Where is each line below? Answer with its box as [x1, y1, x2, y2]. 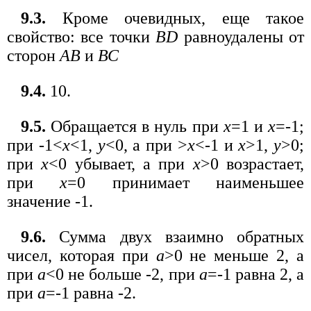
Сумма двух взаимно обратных [46, 227, 304, 246]
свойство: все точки [7, 27, 156, 46]
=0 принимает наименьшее [67, 173, 305, 192]
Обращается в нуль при [46, 117, 224, 135]
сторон [7, 46, 60, 65]
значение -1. [7, 192, 93, 210]
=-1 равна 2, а [207, 264, 305, 283]
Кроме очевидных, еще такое [46, 8, 304, 27]
